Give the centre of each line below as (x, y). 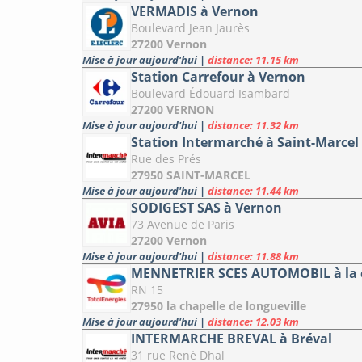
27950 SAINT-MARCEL (191, 175)
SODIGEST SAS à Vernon (206, 208)
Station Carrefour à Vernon (218, 77)
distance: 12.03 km (253, 322)
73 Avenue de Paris (183, 225)
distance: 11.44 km (253, 191)
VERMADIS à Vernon (195, 12)
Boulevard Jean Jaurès (190, 28)
